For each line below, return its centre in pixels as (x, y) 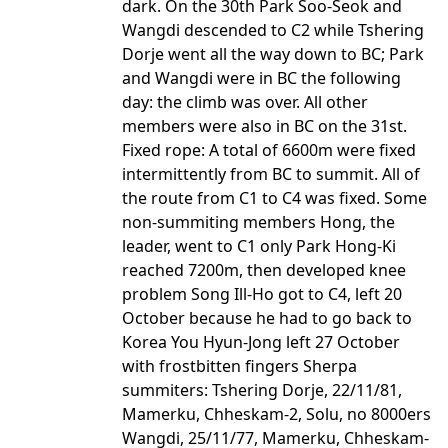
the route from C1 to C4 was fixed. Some (274, 198)
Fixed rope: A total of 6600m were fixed (269, 150)
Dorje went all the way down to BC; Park (273, 54)
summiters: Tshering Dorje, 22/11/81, (262, 390)
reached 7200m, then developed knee (264, 270)
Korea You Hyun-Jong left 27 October (261, 342)
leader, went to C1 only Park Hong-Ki (259, 246)
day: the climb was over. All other (245, 102)
